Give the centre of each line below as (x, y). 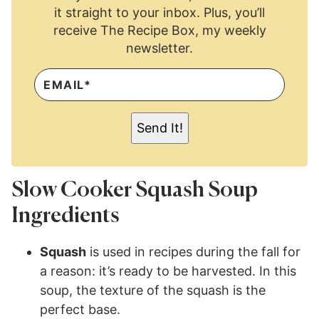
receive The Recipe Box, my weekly (159, 30)
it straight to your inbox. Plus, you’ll (159, 12)
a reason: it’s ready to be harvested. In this (168, 271)
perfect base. (80, 309)
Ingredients (66, 216)
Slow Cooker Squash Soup (135, 190)
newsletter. (159, 48)
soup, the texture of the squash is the (153, 290)
